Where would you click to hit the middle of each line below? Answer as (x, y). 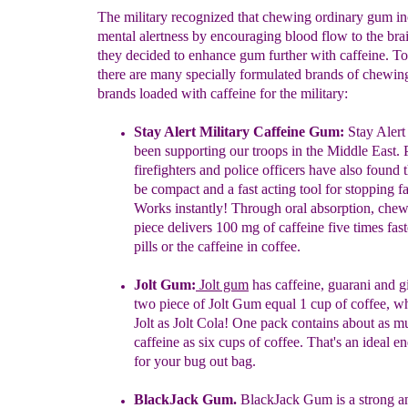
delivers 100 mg (215, 227)
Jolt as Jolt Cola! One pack (213, 323)
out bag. (233, 361)
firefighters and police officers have (237, 170)
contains (317, 323)
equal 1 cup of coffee (326, 304)
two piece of (171, 304)
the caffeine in (215, 246)
